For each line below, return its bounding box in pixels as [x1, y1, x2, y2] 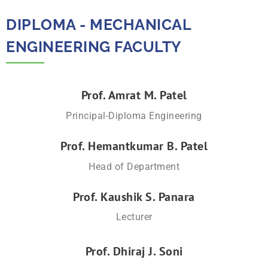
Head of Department [89, 161, 179, 173]
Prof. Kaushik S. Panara [73, 189, 195, 205]
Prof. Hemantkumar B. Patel [60, 138, 208, 154]
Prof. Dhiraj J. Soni [85, 243, 183, 260]
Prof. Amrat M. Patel [81, 87, 187, 103]
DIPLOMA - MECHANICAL [6, 15, 191, 33]
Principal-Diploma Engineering [66, 110, 202, 122]
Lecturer [115, 211, 153, 223]
